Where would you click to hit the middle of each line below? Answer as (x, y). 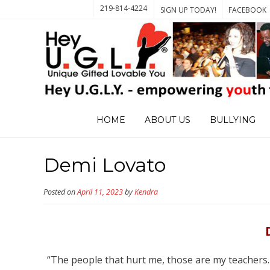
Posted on (60, 192)
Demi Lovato (105, 165)
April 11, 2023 (100, 192)
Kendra (146, 192)
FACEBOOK (248, 10)
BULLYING (232, 120)
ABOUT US (167, 120)
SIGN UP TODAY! (189, 10)
